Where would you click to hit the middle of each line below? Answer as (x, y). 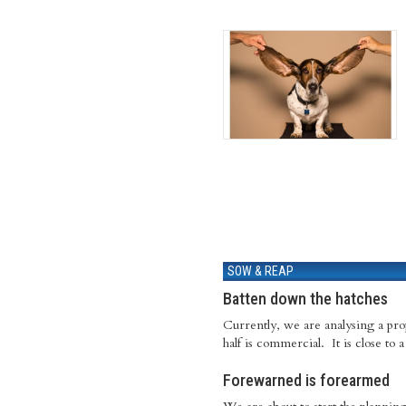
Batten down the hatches (307, 299)
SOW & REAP (261, 271)
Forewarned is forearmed (306, 380)
